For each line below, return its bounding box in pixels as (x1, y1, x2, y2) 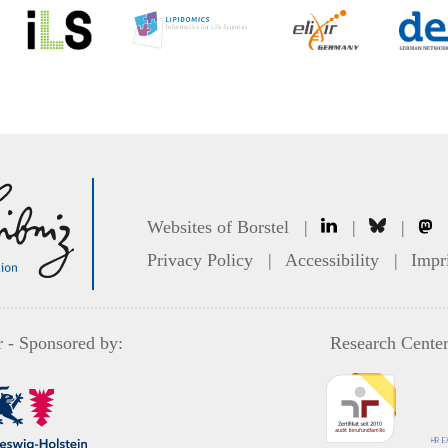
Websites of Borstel (146, 216, 289, 237)
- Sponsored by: (2, 332, 123, 353)
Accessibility (284, 249, 379, 270)
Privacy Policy (146, 249, 258, 270)
